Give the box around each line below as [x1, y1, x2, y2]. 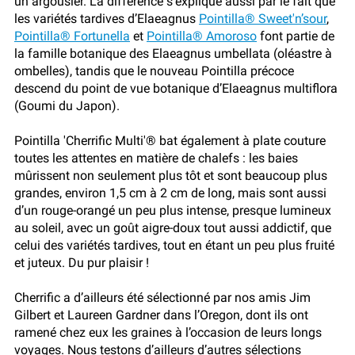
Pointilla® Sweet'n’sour [199, 11, 326, 27]
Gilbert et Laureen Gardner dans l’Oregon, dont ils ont [14, 307, 308, 323]
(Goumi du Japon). [14, 98, 120, 114]
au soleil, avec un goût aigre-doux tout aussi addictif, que [14, 220, 331, 236]
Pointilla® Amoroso [147, 29, 257, 44]
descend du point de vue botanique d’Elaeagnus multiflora [14, 81, 338, 97]
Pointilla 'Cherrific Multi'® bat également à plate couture [14, 133, 326, 149]
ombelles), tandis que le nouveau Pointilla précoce [14, 63, 294, 79]
